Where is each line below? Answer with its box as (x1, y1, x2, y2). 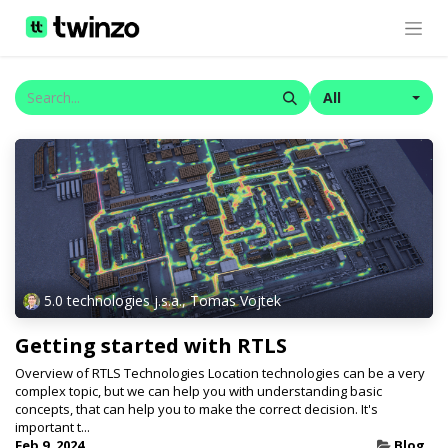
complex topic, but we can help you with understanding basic (15, 381, 382, 400)
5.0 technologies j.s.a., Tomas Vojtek (43, 291, 281, 311)
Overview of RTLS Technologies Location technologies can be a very (15, 363, 425, 382)
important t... (15, 417, 90, 436)
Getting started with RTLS (15, 330, 287, 359)
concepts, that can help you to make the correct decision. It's (15, 399, 378, 418)
